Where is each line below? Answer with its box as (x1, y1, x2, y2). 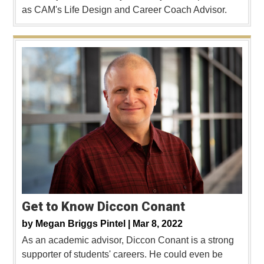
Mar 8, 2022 (133, 218, 183, 229)
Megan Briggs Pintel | (35, 218, 133, 229)
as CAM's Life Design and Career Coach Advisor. (22, 4, 227, 15)
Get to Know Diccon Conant (22, 199, 185, 214)
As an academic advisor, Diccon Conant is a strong (22, 235, 234, 245)
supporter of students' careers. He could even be (22, 249, 223, 259)
